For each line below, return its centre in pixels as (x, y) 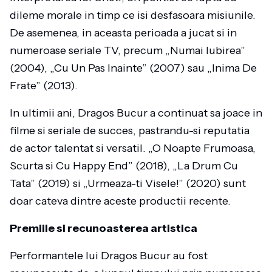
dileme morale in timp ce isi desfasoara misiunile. (133, 15)
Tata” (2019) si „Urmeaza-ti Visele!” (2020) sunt (128, 183)
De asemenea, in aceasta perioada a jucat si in (123, 33)
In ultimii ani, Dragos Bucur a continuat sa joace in (136, 113)
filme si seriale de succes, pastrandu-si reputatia (130, 131)
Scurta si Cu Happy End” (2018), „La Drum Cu (124, 166)
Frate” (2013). (44, 86)
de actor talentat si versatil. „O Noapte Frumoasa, (133, 148)
